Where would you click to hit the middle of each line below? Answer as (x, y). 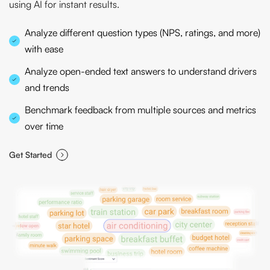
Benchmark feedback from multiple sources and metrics (140, 110)
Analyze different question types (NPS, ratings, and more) (143, 33)
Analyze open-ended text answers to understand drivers (141, 71)
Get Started (30, 155)
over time (44, 126)
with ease (44, 49)
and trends (47, 88)
